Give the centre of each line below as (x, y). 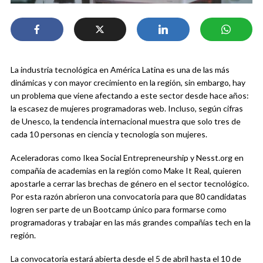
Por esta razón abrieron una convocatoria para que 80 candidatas (129, 197)
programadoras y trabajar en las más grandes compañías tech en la (131, 222)
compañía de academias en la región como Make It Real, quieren (126, 171)
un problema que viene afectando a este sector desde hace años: (130, 96)
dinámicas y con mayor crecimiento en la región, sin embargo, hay (128, 83)
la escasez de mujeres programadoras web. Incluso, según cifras (127, 109)
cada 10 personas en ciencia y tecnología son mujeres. (109, 134)
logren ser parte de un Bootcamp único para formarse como (119, 210)
